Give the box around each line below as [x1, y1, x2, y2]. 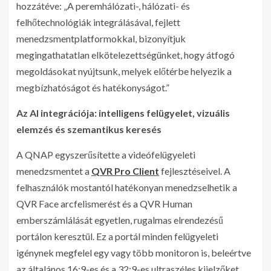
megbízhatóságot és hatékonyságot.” [16, 82, 169, 94]
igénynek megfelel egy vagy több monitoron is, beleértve [16, 247, 251, 259]
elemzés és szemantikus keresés [16, 123, 162, 135]
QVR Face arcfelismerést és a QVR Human [16, 198, 192, 210]
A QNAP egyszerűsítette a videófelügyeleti [16, 149, 195, 161]
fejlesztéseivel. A [159, 165, 230, 177]
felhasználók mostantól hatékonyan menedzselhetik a [16, 181, 237, 194]
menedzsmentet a [16, 165, 91, 177]
